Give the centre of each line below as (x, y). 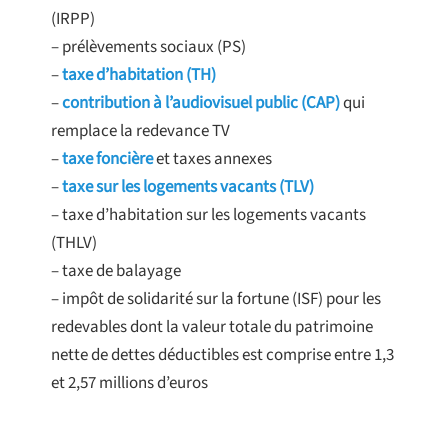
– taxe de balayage (116, 271)
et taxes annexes (212, 159)
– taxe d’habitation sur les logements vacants (208, 215)
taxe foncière (107, 159)
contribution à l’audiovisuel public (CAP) (201, 103)
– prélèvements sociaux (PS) (148, 47)
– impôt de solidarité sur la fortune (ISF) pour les (216, 299)
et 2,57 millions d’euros (129, 383)
